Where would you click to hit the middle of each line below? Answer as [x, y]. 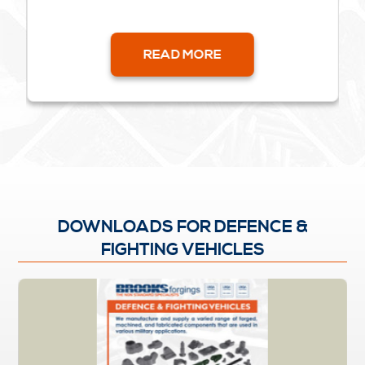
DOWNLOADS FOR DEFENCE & [182, 228]
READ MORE [182, 55]
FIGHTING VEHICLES [182, 251]
